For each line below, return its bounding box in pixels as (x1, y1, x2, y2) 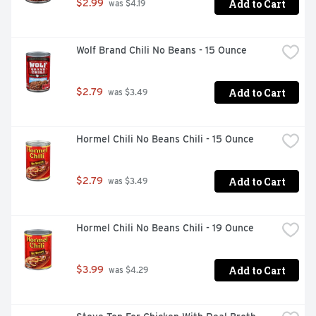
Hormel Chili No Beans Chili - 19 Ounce (76, 222, 254, 234)
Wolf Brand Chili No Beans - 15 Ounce (76, 44, 247, 56)
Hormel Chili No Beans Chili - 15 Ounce (76, 133, 254, 145)
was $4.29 (107, 265, 148, 276)
